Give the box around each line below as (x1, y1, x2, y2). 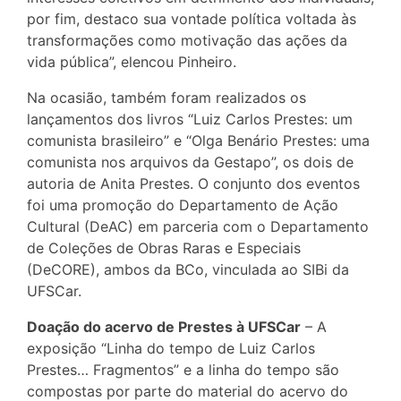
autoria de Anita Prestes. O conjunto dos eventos (27, 174, 360, 192)
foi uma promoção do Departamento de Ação (27, 195, 338, 214)
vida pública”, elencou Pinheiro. (27, 52, 236, 71)
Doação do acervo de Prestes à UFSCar (27, 317, 301, 336)
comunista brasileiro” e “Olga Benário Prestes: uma (27, 131, 370, 149)
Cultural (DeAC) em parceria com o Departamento (27, 217, 369, 235)
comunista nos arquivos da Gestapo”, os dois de (27, 152, 354, 171)
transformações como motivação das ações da (27, 30, 347, 49)
